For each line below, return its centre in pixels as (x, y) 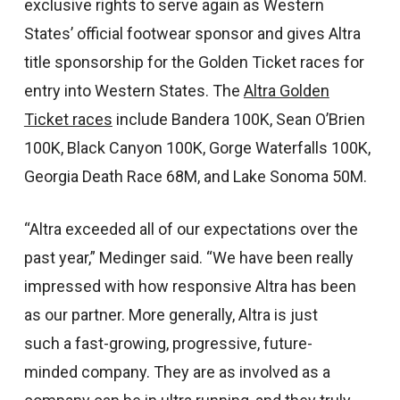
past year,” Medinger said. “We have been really (188, 258)
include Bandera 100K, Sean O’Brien (238, 119)
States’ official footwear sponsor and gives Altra (192, 33)
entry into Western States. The (133, 91)
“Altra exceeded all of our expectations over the (191, 229)
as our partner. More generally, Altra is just (171, 315)
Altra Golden (286, 91)
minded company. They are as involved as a (177, 372)
